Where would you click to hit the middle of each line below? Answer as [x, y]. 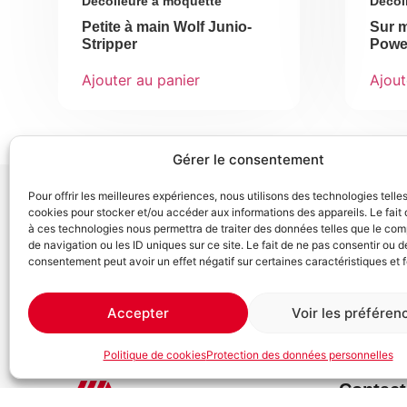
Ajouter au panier [141, 79]
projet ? [99, 258]
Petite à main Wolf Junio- [167, 26]
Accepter [138, 313]
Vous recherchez [148, 231]
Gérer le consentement [248, 159]
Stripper [110, 44]
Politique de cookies [154, 355]
